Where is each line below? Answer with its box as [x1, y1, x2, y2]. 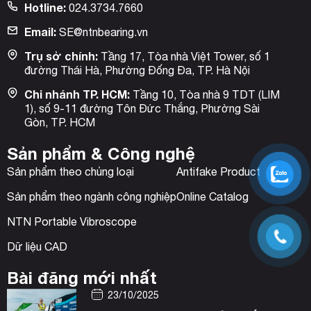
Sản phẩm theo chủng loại [7, 165, 134, 178]
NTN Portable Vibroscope [7, 215, 137, 228]
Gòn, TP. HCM [24, 116, 95, 129]
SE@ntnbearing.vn [56, 26, 148, 39]
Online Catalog [176, 190, 249, 203]
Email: [24, 25, 56, 39]
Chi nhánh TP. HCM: [24, 87, 130, 101]
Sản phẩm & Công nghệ [7, 144, 195, 164]
